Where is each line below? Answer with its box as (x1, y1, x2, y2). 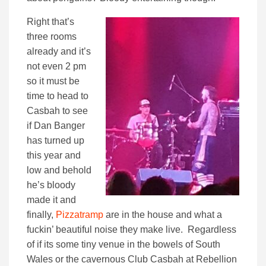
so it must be (27, 76, 80, 87)
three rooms (27, 31, 77, 42)
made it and (27, 195, 76, 205)
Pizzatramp (56, 210, 103, 220)
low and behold (27, 165, 91, 176)
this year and (27, 150, 81, 161)
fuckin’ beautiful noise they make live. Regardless (27, 224, 236, 235)
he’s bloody (27, 180, 75, 191)
